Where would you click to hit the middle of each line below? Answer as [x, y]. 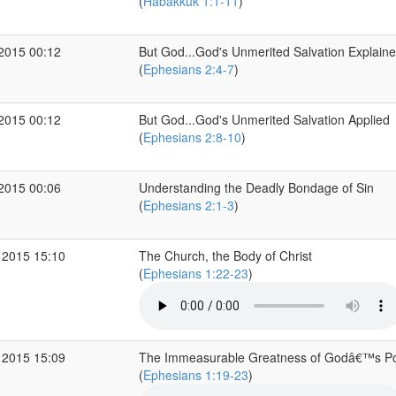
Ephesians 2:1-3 [188, 205]
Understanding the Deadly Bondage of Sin [256, 187]
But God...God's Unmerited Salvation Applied [264, 119]
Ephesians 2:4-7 [188, 69]
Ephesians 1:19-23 [195, 375]
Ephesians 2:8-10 [192, 137]
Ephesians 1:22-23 [195, 273]
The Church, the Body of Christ [225, 255]
